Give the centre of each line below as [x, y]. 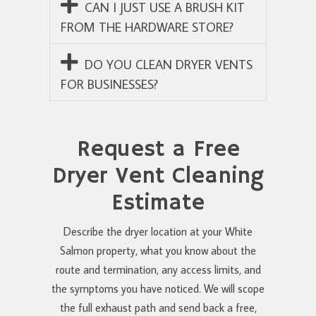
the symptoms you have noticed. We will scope [158, 288]
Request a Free [158, 149]
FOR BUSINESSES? [109, 84]
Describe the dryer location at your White [158, 231]
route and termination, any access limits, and [158, 269]
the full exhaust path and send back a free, [158, 307]
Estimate [158, 203]
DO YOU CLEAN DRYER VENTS [168, 64]
